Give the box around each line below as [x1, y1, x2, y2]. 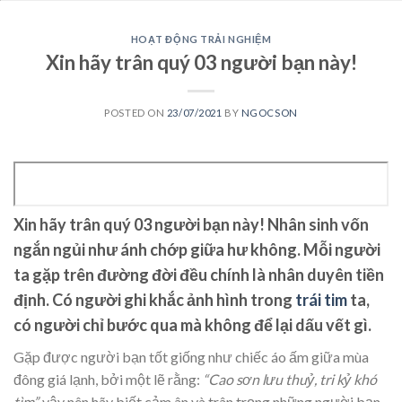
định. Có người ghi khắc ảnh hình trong [13, 289, 295, 310]
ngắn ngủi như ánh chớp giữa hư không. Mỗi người [13, 239, 380, 259]
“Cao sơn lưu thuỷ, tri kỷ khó [200, 370, 377, 388]
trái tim [295, 289, 347, 310]
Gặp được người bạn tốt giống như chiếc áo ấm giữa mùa [13, 347, 369, 365]
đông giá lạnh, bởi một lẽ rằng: [13, 370, 200, 388]
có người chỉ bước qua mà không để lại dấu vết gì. [13, 314, 371, 335]
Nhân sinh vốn [267, 214, 369, 234]
